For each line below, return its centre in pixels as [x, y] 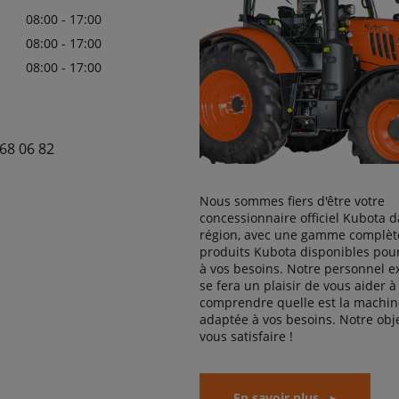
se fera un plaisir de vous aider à [298, 286]
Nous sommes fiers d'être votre [292, 201]
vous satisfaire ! [246, 337]
